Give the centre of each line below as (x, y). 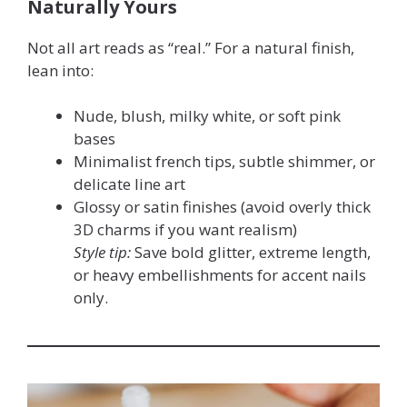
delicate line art (129, 184)
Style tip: (102, 253)
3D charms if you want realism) (185, 230)
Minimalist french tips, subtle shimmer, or (224, 162)
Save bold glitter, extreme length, (251, 253)
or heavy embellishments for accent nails (220, 275)
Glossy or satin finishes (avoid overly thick (222, 207)
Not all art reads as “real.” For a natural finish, (191, 47)
